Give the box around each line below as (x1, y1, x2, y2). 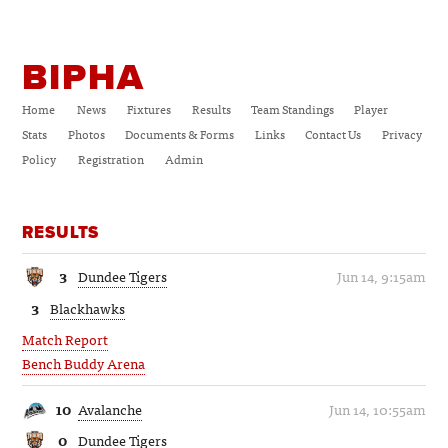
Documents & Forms (125, 124, 235, 145)
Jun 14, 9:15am (336, 265, 426, 288)
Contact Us (304, 124, 361, 145)
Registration (77, 149, 144, 170)
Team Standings (250, 99, 334, 120)
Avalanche (78, 397, 143, 420)
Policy (22, 149, 57, 170)
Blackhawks (50, 296, 126, 319)
